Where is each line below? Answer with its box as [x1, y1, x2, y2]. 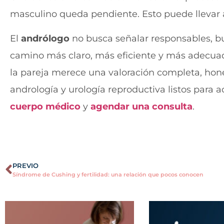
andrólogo [21, 32, 69, 44]
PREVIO [12, 162, 38, 170]
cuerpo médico [10, 100, 80, 112]
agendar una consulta [90, 100, 192, 112]
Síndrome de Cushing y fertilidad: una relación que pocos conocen [12, 171, 203, 178]
